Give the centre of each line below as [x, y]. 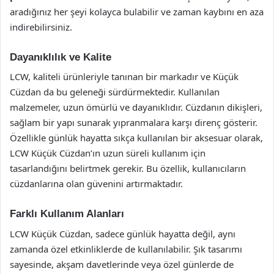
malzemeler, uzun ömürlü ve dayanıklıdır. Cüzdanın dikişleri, [136, 107]
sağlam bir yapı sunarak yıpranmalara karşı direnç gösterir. [134, 122]
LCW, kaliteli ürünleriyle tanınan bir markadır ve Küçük [124, 76]
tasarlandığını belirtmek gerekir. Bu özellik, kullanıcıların [128, 168]
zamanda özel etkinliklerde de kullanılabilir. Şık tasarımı [126, 249]
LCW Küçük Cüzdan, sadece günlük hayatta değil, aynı [123, 233]
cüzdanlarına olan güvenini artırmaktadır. [96, 183]
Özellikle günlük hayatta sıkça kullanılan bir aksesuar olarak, [136, 138]
